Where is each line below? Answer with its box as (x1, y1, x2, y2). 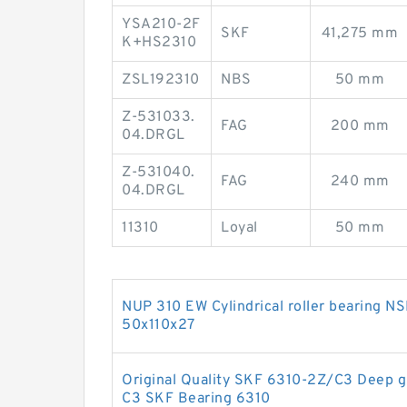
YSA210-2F (122, 15, 201, 34)
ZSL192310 (122, 71, 200, 89)
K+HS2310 (122, 34, 196, 52)
